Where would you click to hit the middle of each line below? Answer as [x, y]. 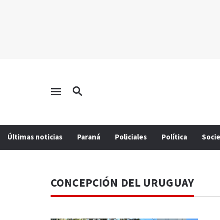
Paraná [89, 137]
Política [174, 137]
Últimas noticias [35, 137]
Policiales [131, 137]
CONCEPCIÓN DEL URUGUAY [123, 183]
